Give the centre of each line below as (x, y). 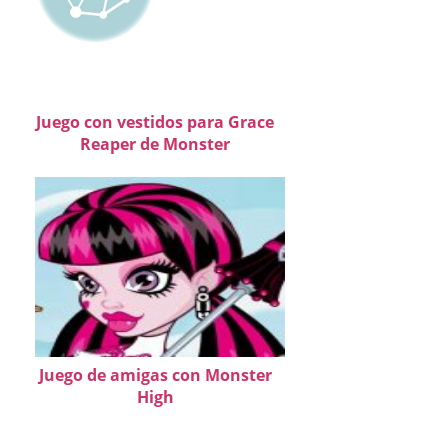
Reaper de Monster (155, 144)
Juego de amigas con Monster (155, 375)
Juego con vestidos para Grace (155, 122)
